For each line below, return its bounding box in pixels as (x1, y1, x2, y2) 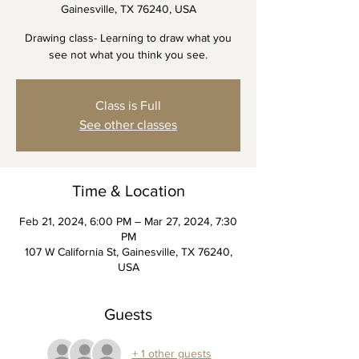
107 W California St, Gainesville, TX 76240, (24, 245, 232, 258)
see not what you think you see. (49, 48, 208, 61)
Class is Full (95, 99, 161, 112)
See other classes (79, 118, 177, 131)
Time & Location (71, 182, 185, 200)
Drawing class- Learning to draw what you (25, 31, 232, 44)
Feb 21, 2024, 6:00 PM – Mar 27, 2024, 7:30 (19, 215, 237, 228)
